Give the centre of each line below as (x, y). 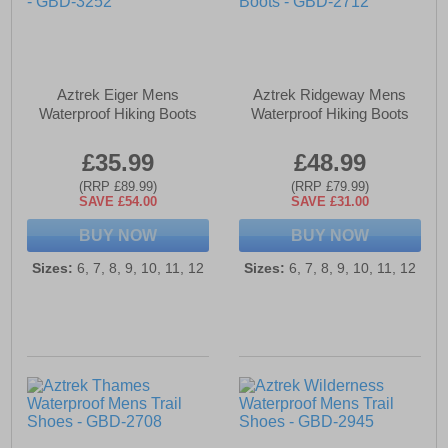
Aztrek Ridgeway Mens (330, 95)
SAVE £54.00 (118, 202)
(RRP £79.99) (329, 187)
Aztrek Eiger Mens (118, 95)
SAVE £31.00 (329, 202)
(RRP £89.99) (118, 187)
